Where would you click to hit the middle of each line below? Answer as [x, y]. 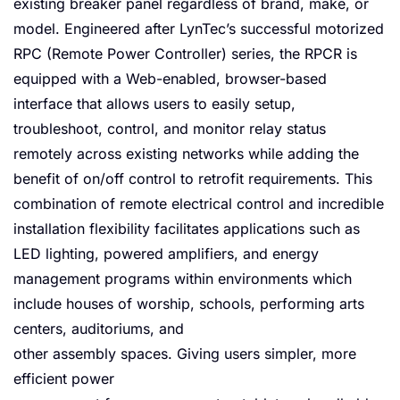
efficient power [64, 379]
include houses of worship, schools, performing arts [189, 304]
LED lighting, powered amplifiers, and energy [166, 254]
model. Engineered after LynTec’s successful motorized [199, 29]
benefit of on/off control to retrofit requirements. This [193, 179]
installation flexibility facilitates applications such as [187, 229]
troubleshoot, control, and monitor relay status [170, 129]
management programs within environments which [183, 279]
